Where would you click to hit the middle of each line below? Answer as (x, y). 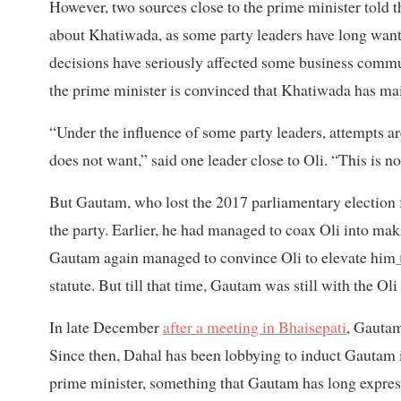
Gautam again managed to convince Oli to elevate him (222, 256)
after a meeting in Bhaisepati (255, 326)
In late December (106, 326)
